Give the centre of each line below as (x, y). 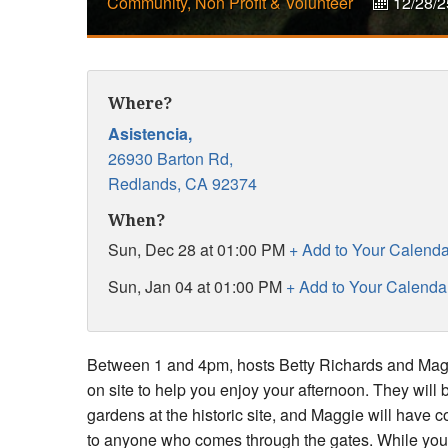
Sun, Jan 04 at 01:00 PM (197, 287)
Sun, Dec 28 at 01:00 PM (198, 250)
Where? (140, 103)
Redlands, (144, 183)
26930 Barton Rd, (170, 158)
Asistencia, (150, 133)
